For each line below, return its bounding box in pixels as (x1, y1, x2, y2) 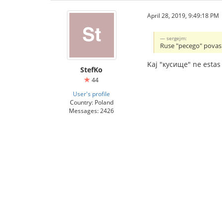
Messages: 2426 (69, 107, 114, 114)
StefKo (80, 65, 103, 74)
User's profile (73, 90, 110, 98)
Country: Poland (69, 98, 113, 106)
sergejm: (166, 34, 187, 42)
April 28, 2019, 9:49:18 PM (147, 11, 219, 19)
